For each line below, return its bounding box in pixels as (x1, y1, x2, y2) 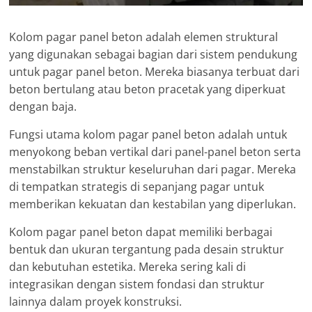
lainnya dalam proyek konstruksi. (9, 294, 182, 310)
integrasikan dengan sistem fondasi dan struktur (9, 276, 265, 292)
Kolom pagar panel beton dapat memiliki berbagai (9, 224, 273, 240)
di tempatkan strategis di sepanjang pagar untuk (9, 179, 265, 195)
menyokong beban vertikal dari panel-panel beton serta (9, 144, 302, 160)
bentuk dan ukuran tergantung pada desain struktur (9, 242, 285, 258)
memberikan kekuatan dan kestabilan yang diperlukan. (9, 196, 297, 212)
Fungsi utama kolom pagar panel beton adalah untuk (9, 127, 288, 143)
